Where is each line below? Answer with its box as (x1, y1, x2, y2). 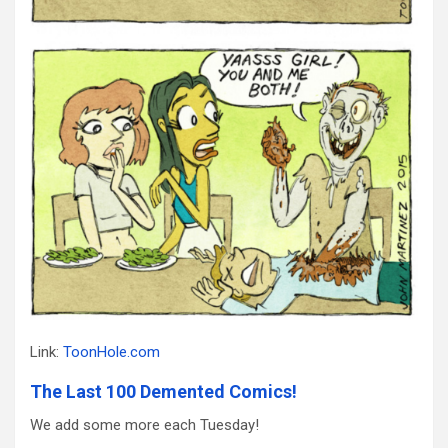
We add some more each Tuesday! (30, 416, 259, 435)
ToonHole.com (63, 343, 160, 362)
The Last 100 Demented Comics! (30, 381, 297, 403)
